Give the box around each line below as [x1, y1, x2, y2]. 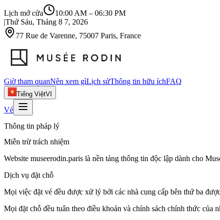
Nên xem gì [50, 77, 86, 85]
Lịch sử [86, 77, 110, 85]
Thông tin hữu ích [110, 77, 166, 85]
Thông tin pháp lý [4, 122, 59, 131]
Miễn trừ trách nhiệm [4, 137, 69, 146]
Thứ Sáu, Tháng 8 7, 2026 [5, 18, 88, 26]
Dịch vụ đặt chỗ [4, 170, 54, 179]
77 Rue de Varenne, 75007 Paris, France [16, 31, 141, 40]
